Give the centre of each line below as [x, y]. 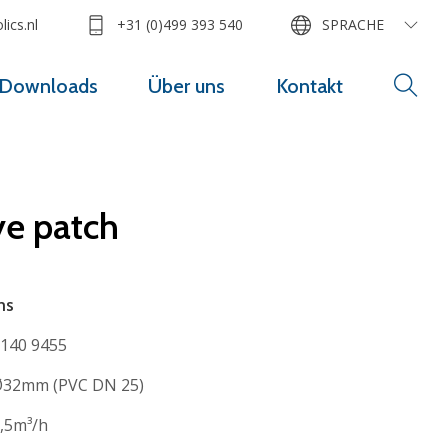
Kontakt [309, 86]
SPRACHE [353, 25]
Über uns [187, 86]
